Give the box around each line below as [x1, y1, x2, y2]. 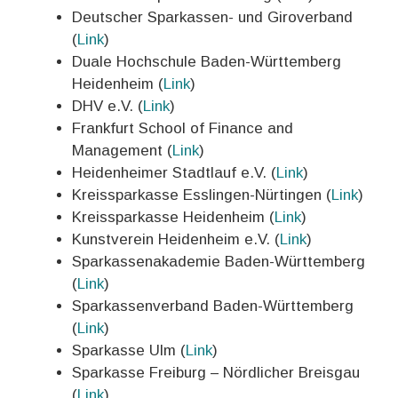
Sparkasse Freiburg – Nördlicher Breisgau [72, 364, 360, 381]
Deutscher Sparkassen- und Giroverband [72, 9, 353, 26]
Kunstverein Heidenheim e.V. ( [72, 231, 280, 248]
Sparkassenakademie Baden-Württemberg [72, 253, 365, 270]
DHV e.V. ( [72, 98, 143, 115]
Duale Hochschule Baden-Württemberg [72, 53, 341, 70]
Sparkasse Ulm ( [72, 342, 186, 359]
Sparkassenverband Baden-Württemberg [72, 298, 354, 314]
